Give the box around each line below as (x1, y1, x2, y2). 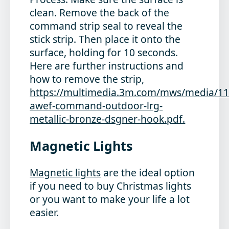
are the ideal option (101, 165, 195, 179)
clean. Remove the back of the (30, 5, 170, 19)
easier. (30, 205, 59, 219)
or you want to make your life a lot (30, 192, 190, 206)
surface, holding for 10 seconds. (30, 45, 178, 59)
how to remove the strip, (30, 72, 145, 86)
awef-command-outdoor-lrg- (30, 98, 163, 112)
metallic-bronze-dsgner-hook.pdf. (30, 111, 186, 126)
